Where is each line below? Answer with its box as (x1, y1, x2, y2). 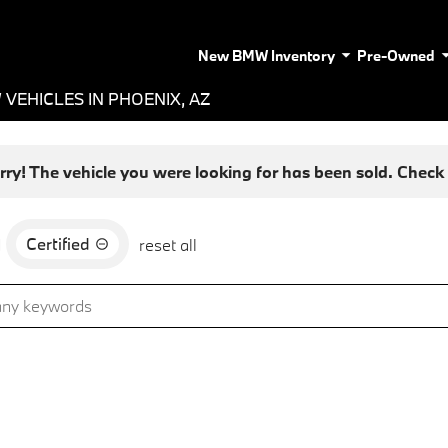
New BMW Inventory (198, 45, 335, 65)
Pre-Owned (357, 45, 435, 65)
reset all (139, 233, 197, 255)
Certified (26, 233, 90, 254)
